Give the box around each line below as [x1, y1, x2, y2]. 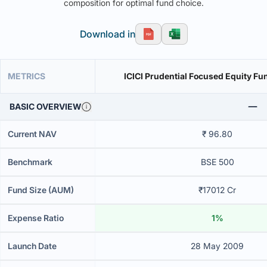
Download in [79, 28, 135, 40]
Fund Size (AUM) [8, 185, 74, 195]
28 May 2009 [191, 241, 244, 251]
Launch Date [8, 241, 57, 251]
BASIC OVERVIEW [10, 101, 81, 111]
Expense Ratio [8, 213, 64, 223]
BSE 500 [200, 157, 234, 167]
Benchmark [8, 157, 52, 167]
